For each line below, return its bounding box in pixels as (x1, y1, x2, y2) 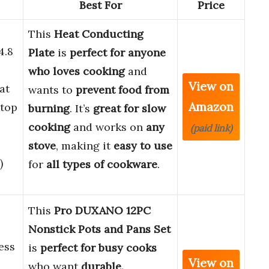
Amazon (189, 99, 234, 115)
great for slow (93, 101, 166, 116)
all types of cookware (46, 157, 157, 172)
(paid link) (190, 122, 232, 134)
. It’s (70, 101, 93, 116)
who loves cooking (28, 64, 125, 79)
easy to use (113, 139, 172, 153)
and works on (70, 120, 146, 134)
